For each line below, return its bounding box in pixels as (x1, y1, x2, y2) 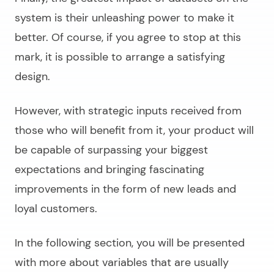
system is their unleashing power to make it (15, 10, 234, 25)
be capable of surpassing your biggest (15, 142, 208, 157)
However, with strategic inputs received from (15, 103, 242, 118)
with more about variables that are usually (15, 254, 229, 270)
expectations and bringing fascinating (15, 161, 204, 177)
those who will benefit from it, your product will (15, 122, 254, 138)
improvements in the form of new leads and (15, 181, 236, 196)
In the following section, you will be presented (15, 235, 245, 250)
